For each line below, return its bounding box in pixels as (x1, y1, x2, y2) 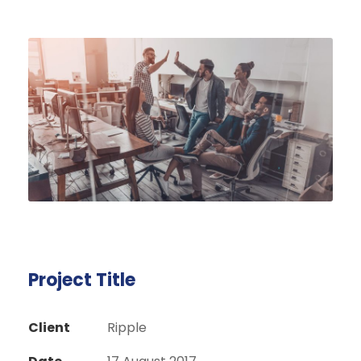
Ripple (107, 318, 147, 338)
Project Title (28, 268, 135, 293)
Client (28, 318, 70, 338)
